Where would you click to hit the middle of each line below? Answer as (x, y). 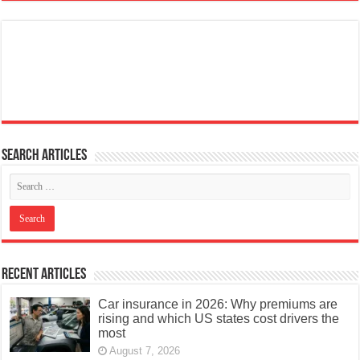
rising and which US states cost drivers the (219, 318)
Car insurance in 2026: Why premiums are (218, 304)
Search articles (45, 155)
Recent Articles (44, 274)
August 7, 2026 (145, 350)
